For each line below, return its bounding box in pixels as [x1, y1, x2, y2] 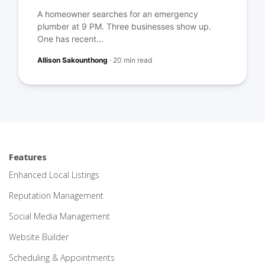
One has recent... [37, 34, 104, 44]
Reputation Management [9, 190, 104, 202]
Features [9, 151, 46, 163]
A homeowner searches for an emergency [37, 9, 199, 20]
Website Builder [9, 231, 69, 243]
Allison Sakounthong [37, 56, 108, 65]
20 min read [113, 56, 153, 65]
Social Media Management [9, 211, 110, 222]
